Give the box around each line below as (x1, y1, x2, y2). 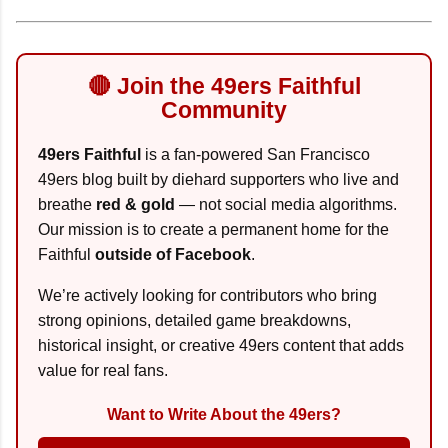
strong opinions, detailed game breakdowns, (38, 311, 351, 329)
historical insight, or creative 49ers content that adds (38, 336, 404, 354)
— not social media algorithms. (175, 195, 397, 213)
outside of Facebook (95, 245, 251, 263)
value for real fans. (38, 361, 168, 379)
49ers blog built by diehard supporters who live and (38, 170, 399, 188)
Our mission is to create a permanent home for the (38, 220, 389, 238)
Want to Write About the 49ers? (107, 405, 341, 423)
